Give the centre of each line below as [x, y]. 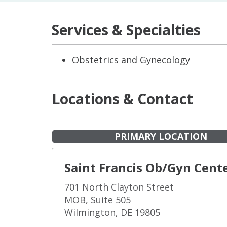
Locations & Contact [122, 99]
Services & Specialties [126, 30]
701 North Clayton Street [119, 187]
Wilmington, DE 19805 [112, 212]
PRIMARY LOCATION [161, 136]
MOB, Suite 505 [98, 200]
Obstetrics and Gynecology [131, 60]
